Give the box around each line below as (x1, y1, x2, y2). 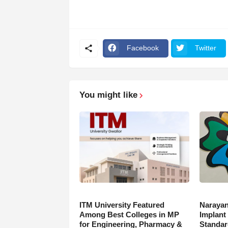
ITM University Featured (79, 200, 164, 209)
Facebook (126, 44, 159, 52)
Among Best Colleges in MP (79, 210, 179, 219)
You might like (79, 90, 137, 100)
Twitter (194, 44, 216, 52)
